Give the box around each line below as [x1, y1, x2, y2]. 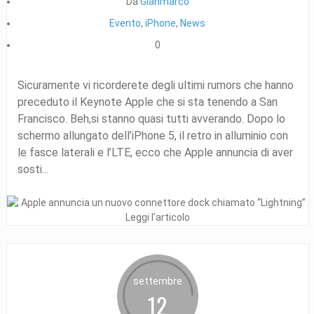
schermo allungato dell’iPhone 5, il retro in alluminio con [17, 128, 288, 142]
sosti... [17, 162, 48, 176]
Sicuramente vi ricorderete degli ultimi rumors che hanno [17, 78, 294, 92]
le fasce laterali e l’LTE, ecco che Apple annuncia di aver [17, 145, 293, 159]
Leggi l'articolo [125, 211, 190, 223]
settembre [132, 275, 182, 287]
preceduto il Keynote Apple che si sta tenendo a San [17, 95, 278, 109]
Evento [109, 17, 142, 29]
